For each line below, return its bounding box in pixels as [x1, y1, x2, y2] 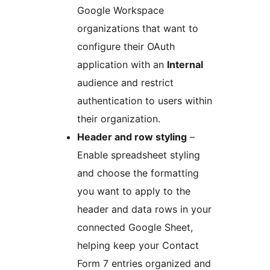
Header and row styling [77, 131, 187, 143]
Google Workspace [77, 4, 164, 17]
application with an [77, 58, 167, 71]
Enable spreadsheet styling [77, 149, 200, 162]
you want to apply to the [77, 185, 190, 198]
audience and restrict [77, 77, 174, 89]
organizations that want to [77, 22, 198, 35]
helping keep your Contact [77, 239, 199, 252]
